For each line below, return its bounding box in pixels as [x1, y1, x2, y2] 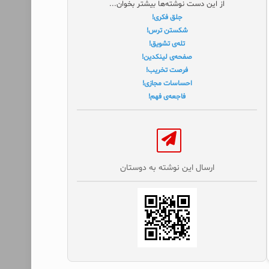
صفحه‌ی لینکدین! [142, 52, 192, 62]
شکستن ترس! [146, 26, 188, 35]
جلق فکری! [151, 13, 183, 22]
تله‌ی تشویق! [149, 39, 185, 49]
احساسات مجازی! [142, 79, 192, 88]
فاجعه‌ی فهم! [148, 92, 186, 101]
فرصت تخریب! [146, 65, 188, 75]
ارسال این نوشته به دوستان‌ [119, 162, 214, 174]
